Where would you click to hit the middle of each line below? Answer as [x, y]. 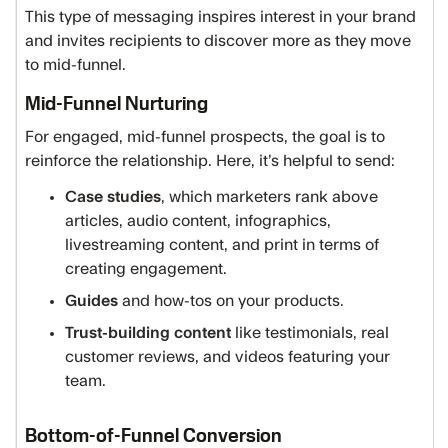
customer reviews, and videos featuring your [227, 357]
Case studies [113, 197]
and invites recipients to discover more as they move [218, 41]
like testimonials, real [312, 333]
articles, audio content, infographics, [198, 221]
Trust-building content [150, 333]
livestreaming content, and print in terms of [222, 245]
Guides [91, 301]
